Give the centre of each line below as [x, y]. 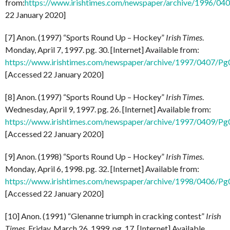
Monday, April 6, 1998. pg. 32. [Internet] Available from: [102, 168]
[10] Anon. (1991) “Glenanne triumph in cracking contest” [106, 216]
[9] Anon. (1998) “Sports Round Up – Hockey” [85, 156]
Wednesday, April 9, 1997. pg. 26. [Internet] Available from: [108, 109]
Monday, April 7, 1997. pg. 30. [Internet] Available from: [102, 49]
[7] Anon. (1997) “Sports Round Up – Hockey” [85, 37]
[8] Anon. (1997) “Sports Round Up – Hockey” [85, 97]
